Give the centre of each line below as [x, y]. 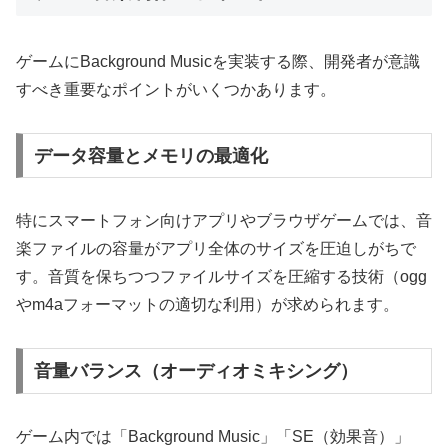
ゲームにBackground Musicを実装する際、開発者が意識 [218, 61]
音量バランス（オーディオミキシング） [195, 371]
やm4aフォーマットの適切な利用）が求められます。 [207, 305]
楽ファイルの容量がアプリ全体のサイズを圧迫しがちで [216, 249]
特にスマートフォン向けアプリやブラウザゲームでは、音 [224, 221]
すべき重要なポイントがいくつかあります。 [176, 89]
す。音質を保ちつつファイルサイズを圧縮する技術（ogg [221, 277]
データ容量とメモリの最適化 [150, 155]
